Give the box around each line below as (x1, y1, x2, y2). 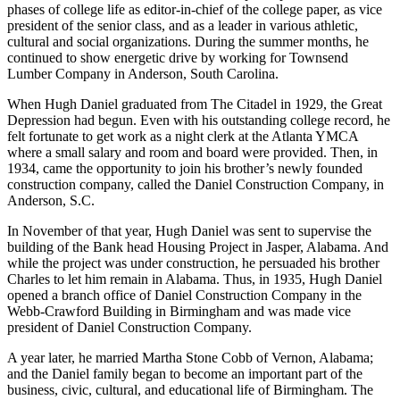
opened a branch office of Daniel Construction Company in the (7, 287, 362, 303)
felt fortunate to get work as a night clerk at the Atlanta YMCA (7, 128, 358, 144)
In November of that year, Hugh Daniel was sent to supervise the (7, 222, 371, 238)
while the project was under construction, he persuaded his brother (7, 254, 379, 271)
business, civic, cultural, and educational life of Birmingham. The (7, 381, 373, 397)
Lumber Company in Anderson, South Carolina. (7, 65, 279, 81)
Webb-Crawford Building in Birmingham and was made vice (7, 303, 351, 319)
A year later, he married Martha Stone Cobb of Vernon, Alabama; (7, 349, 373, 365)
